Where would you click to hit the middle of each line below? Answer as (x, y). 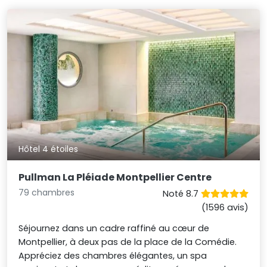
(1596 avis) (225, 208)
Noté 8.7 (181, 194)
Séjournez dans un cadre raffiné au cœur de (114, 229)
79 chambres (47, 193)
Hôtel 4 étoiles (49, 149)
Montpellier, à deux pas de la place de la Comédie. (128, 242)
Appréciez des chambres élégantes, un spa (113, 256)
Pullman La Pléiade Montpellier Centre (115, 178)
